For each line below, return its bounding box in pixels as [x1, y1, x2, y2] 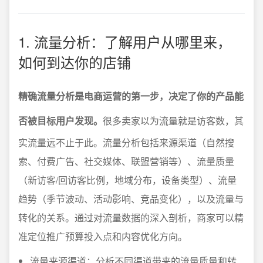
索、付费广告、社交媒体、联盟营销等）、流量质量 [18, 154, 234, 168]
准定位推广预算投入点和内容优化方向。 [18, 230, 187, 243]
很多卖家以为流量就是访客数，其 [103, 114, 244, 127]
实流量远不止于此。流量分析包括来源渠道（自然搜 [18, 136, 234, 149]
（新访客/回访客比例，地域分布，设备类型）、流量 [18, 173, 237, 187]
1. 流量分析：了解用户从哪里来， [18, 31, 231, 52]
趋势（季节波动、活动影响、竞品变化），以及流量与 [18, 192, 244, 205]
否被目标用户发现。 [18, 114, 103, 127]
